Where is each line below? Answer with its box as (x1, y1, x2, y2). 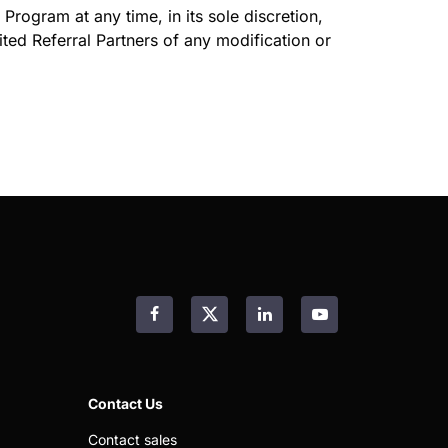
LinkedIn (263, 314, 326, 335)
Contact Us (88, 395, 163, 412)
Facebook (153, 314, 228, 335)
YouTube (318, 314, 383, 335)
